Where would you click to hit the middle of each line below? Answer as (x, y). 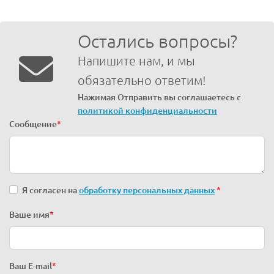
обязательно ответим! (142, 80)
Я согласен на (50, 190)
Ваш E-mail (31, 266)
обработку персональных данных (147, 190)
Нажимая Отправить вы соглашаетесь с (159, 97)
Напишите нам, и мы (136, 61)
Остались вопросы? (157, 41)
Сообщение (33, 124)
